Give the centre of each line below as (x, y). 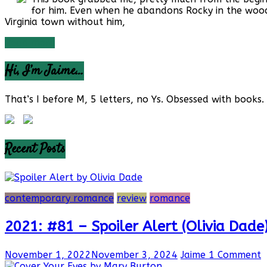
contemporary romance (59, 198)
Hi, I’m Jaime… (44, 71)
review (132, 198)
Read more (30, 42)
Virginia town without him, (65, 21)
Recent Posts (35, 149)
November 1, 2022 (48, 254)
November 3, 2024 (134, 254)
